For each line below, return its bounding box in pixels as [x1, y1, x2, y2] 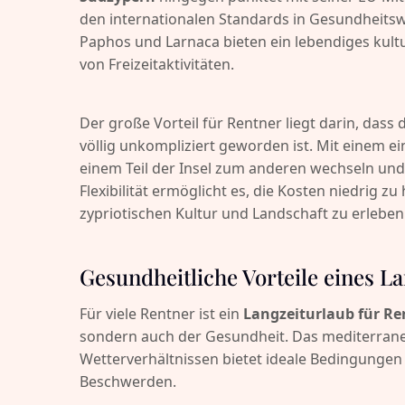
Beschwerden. [80, 372, 176, 391]
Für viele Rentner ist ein [80, 304, 243, 324]
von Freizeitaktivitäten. [80, 54, 234, 74]
